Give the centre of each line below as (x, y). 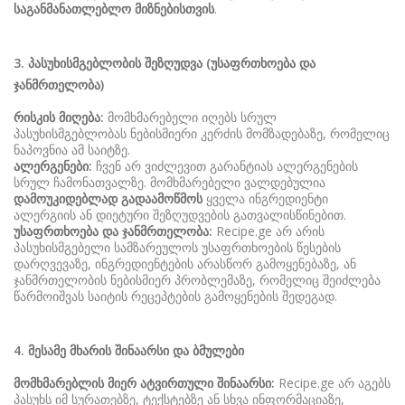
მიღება (80, 117)
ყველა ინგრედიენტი (265, 198)
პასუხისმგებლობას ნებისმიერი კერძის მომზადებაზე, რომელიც (202, 133)
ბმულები (218, 350)
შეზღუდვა (174, 63)
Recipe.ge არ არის (268, 231)
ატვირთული (177, 383)
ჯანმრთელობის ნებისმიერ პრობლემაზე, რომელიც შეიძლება (197, 280)
